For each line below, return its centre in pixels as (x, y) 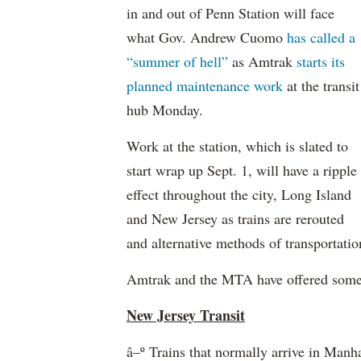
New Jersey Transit (186, 315)
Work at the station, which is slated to (237, 146)
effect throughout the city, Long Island (239, 194)
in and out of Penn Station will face (230, 13)
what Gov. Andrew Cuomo (207, 37)
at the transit (321, 85)
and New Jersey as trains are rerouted (235, 218)
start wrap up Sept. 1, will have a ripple (242, 170)
